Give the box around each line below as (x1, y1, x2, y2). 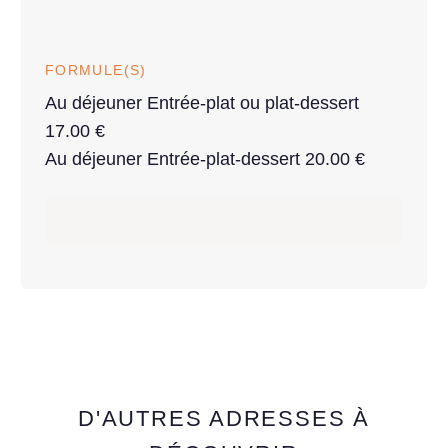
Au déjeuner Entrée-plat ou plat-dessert (45, 92, 359, 113)
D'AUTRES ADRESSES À (77, 405, 371, 431)
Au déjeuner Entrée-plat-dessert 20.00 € (45, 148, 365, 169)
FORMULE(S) (45, 62, 147, 78)
